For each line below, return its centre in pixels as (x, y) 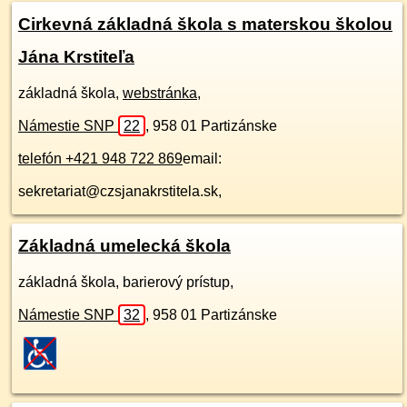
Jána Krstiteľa (76, 57)
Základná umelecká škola (124, 246)
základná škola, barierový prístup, (126, 282)
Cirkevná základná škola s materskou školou (205, 24)
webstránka (160, 93)
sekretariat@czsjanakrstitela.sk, (120, 191)
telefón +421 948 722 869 (100, 159)
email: (202, 159)
